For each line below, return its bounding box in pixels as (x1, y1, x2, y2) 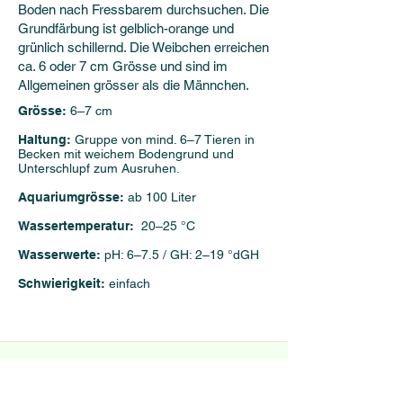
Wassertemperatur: (18, 219, 141, 233)
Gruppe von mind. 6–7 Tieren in (75, 132, 255, 147)
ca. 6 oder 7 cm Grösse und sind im (18, 58, 228, 74)
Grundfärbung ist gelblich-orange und (18, 21, 234, 36)
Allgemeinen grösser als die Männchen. (18, 77, 249, 93)
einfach (109, 276, 150, 291)
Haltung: (18, 132, 75, 147)
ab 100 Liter (128, 190, 196, 204)
